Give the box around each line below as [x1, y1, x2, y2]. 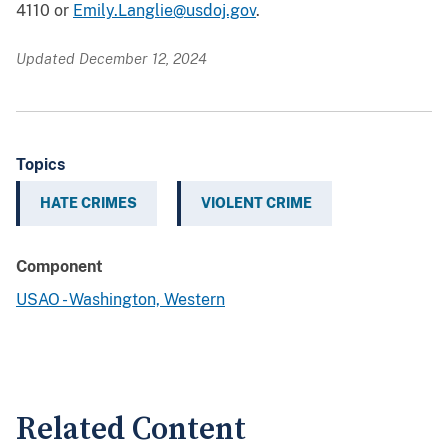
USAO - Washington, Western [16, 290, 225, 310]
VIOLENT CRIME [201, 195, 312, 212]
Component [16, 257, 103, 277]
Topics [16, 155, 65, 175]
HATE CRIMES [40, 195, 137, 212]
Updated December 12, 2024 [16, 50, 207, 68]
